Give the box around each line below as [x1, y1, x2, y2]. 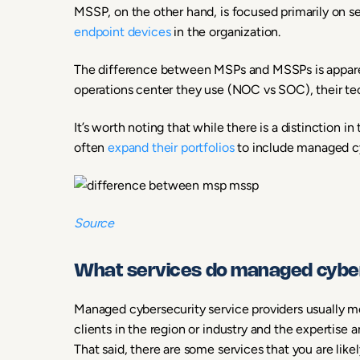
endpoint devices [74, 24, 171, 39]
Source [74, 215, 115, 231]
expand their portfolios [108, 140, 235, 155]
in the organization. [170, 24, 281, 39]
